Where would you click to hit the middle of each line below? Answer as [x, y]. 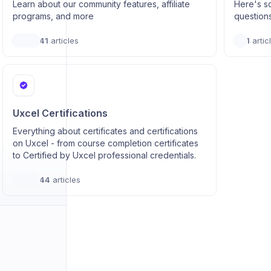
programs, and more [53, 16]
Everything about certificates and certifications [105, 131]
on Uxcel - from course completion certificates [105, 143]
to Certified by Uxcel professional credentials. [104, 155]
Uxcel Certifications [60, 113]
